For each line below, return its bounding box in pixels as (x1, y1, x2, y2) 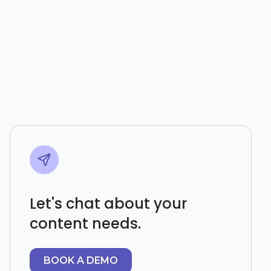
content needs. (30, 214, 141, 233)
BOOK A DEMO (44, 255, 118, 266)
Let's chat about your (30, 194, 187, 214)
